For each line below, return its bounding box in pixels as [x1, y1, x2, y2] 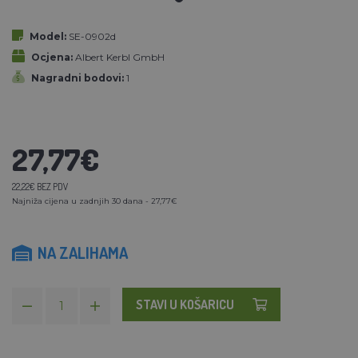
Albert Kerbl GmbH [75, 50, 165, 63]
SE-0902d [69, 30, 116, 42]
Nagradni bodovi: [31, 71, 124, 84]
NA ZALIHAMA [38, 241, 128, 263]
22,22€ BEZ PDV [12, 180, 68, 193]
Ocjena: [31, 50, 73, 63]
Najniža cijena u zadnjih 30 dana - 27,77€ [12, 196, 177, 205]
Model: [30, 30, 66, 42]
